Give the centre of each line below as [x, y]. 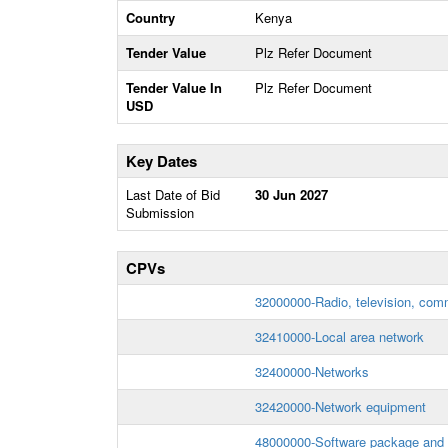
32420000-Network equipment [340, 406]
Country [150, 17]
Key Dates [161, 161]
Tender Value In [174, 87]
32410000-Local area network [339, 336]
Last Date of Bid [173, 194]
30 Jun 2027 [291, 194]
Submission [160, 212]
